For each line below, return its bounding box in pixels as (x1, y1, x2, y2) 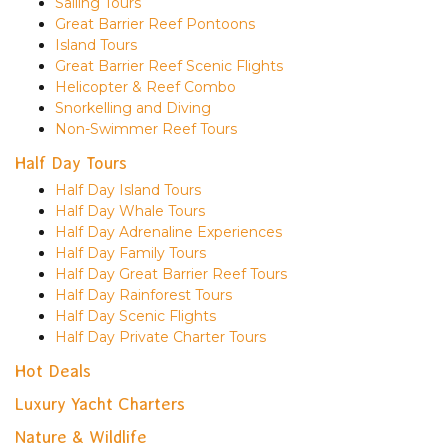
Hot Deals (15, 360, 91, 381)
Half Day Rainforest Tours (55, 285, 232, 304)
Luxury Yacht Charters (15, 393, 185, 414)
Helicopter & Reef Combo (55, 77, 236, 96)
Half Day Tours (15, 152, 127, 173)
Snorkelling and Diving (55, 98, 211, 117)
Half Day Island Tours (55, 180, 201, 199)
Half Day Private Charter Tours (55, 327, 266, 346)
